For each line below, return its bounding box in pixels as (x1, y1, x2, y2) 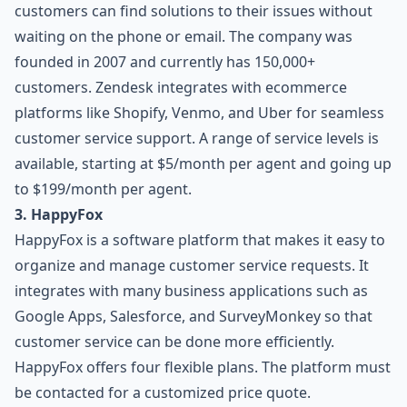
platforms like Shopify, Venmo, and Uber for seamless (15, 103, 384, 124)
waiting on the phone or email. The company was (15, 26, 352, 47)
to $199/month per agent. (15, 179, 192, 200)
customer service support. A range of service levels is (15, 128, 379, 149)
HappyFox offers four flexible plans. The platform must (15, 357, 391, 378)
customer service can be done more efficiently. (15, 332, 334, 352)
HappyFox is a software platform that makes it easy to (15, 230, 385, 251)
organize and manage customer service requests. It (15, 255, 369, 276)
